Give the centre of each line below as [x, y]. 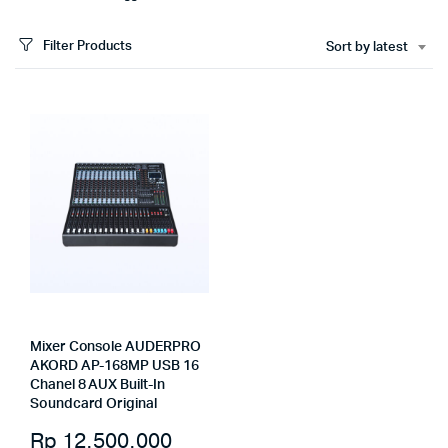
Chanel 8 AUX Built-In [97, 385]
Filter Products [87, 46]
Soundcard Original [93, 404]
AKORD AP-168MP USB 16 [114, 366]
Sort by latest [367, 47]
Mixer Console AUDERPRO [115, 347]
